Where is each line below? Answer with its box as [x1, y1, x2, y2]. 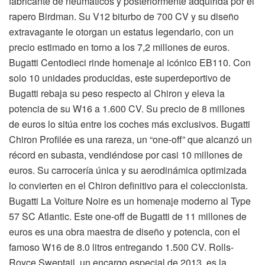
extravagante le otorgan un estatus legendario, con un [9, 25, 234, 39]
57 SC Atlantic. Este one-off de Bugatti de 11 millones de [9, 209, 247, 224]
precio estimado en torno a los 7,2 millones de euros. [9, 40, 230, 54]
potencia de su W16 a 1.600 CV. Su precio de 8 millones [9, 102, 245, 116]
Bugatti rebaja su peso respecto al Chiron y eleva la [9, 86, 225, 101]
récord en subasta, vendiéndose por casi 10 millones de [9, 148, 243, 162]
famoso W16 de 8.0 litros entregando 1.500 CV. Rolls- [9, 240, 234, 254]
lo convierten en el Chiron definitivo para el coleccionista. [9, 179, 248, 193]
